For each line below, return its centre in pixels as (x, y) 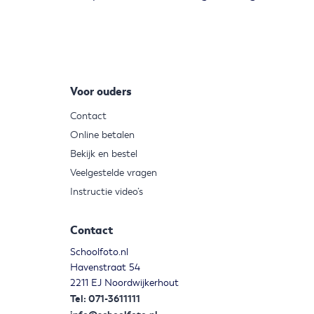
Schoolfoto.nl (99, 252)
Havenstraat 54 (105, 268)
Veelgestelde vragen (113, 173)
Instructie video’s (106, 192)
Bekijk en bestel (103, 154)
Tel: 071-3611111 (105, 299)
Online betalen (102, 135)
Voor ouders (101, 92)
